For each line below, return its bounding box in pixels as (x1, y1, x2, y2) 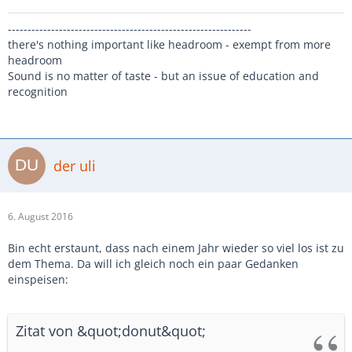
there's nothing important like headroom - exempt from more (8, 37, 331, 52)
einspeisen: (8, 272, 68, 287)
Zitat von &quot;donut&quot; (16, 321, 206, 340)
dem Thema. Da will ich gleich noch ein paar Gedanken (8, 256, 299, 271)
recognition (8, 84, 68, 99)
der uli (53, 156, 96, 175)
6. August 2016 (8, 210, 73, 223)
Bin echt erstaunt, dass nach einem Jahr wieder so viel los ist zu (8, 240, 344, 255)
